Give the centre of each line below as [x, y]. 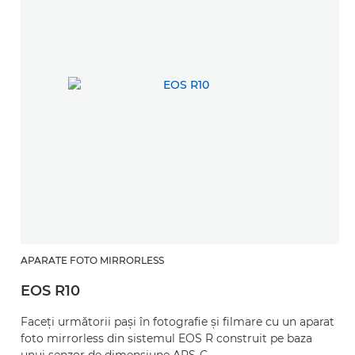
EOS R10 [50, 290]
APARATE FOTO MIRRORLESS [92, 260]
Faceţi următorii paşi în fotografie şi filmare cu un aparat [177, 321]
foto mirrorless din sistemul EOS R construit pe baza [166, 338]
